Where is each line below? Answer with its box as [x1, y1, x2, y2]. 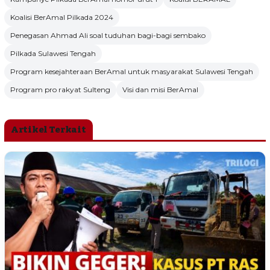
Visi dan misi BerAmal [122, 85, 198, 95]
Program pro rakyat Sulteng [10, 85, 110, 95]
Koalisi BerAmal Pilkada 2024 [10, 13, 113, 22]
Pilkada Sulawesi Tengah [10, 49, 96, 58]
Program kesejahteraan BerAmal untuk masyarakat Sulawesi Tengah [10, 67, 253, 77]
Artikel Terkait [11, 124, 86, 136]
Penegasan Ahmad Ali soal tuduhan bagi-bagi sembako [10, 31, 206, 40]
